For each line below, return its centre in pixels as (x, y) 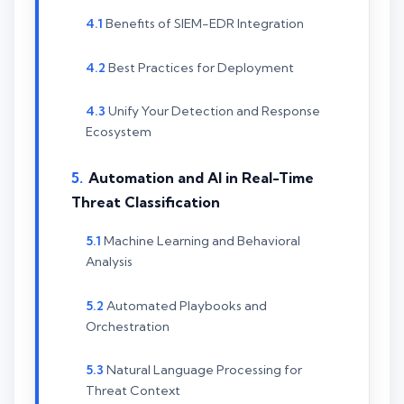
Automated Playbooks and (187, 305)
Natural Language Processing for (204, 370)
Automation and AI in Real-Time (201, 177)
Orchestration (128, 326)
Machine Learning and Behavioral (202, 240)
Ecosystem (119, 132)
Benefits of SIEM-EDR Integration (205, 24)
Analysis (109, 261)
